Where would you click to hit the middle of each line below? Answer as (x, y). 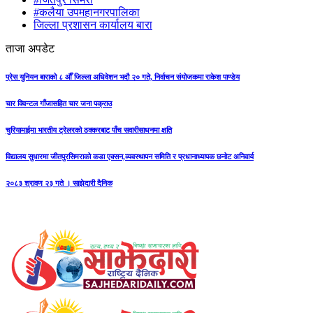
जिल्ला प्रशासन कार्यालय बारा (93, 25)
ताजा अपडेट (30, 49)
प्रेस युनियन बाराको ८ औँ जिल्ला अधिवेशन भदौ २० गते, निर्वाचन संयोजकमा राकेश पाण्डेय (123, 77)
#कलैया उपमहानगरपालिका (87, 12)
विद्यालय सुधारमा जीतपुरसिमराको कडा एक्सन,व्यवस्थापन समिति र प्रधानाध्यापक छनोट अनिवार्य (130, 156)
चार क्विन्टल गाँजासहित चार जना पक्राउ (59, 103)
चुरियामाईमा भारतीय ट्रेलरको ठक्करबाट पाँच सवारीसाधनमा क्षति (89, 130)
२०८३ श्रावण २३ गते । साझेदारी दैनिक (59, 183)
